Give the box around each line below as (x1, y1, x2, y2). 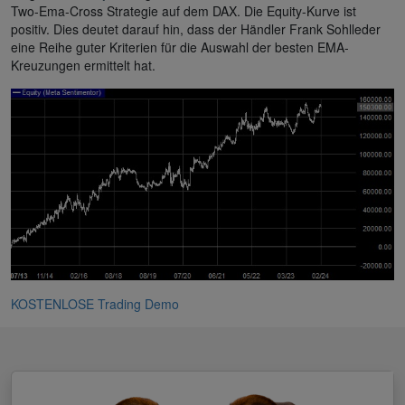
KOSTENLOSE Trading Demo (11, 294, 179, 313)
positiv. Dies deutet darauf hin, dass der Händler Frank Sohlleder (11, 19, 381, 38)
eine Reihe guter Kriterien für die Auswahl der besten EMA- (11, 37, 349, 56)
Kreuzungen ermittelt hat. (11, 55, 155, 74)
